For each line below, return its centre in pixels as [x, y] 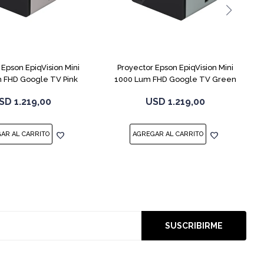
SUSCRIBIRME [194, 225]
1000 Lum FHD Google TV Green [176, 79]
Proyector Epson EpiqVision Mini [176, 67]
